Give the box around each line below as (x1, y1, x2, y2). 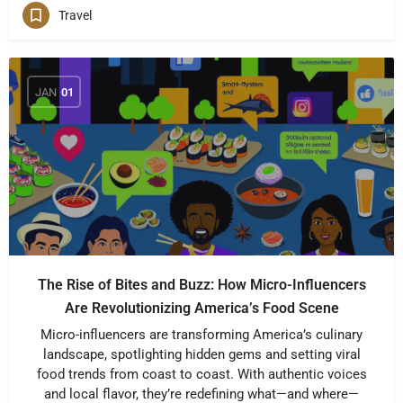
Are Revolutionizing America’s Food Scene (64, 300, 339, 317)
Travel (58, 7, 92, 22)
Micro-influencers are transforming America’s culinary (40, 327, 363, 343)
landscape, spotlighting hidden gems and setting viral (42, 346, 361, 363)
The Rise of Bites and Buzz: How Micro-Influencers (37, 276, 366, 293)
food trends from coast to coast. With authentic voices (36, 366, 367, 382)
